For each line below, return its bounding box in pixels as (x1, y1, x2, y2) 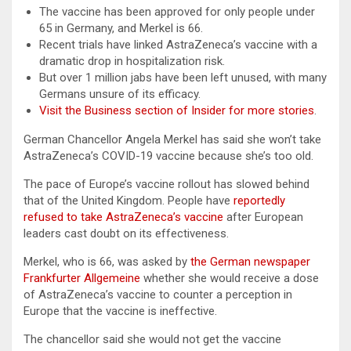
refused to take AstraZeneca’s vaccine (24, 209, 223, 224)
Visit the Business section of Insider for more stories (39, 103, 314, 118)
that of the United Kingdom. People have (24, 193, 233, 208)
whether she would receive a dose (140, 270, 319, 285)
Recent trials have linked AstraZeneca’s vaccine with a (39, 37, 317, 52)
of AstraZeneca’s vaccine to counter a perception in (24, 287, 292, 302)
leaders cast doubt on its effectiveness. (24, 226, 229, 241)
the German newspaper (190, 254, 310, 269)
